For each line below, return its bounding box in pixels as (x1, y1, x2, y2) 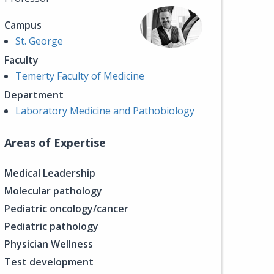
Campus (4, 18, 42, 32)
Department (4, 88, 64, 102)
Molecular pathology (4, 184, 102, 198)
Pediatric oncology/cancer (4, 202, 128, 215)
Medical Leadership (4, 166, 95, 180)
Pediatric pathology (4, 220, 98, 233)
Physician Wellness (4, 237, 93, 251)
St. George (15, 34, 63, 48)
